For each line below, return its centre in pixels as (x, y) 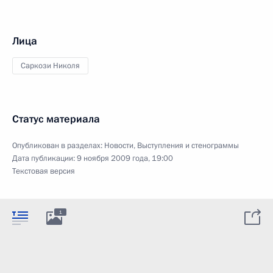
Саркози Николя (50, 66)
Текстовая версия (44, 171)
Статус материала (56, 119)
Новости (119, 145)
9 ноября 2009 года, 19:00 (125, 158)
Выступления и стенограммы (188, 145)
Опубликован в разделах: (58, 145)
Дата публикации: (44, 158)
